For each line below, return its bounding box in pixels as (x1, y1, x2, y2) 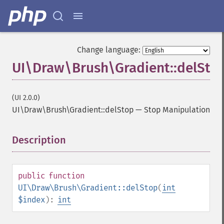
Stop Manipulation (144, 105, 210, 114)
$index (18, 195, 45, 204)
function (48, 171, 84, 180)
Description (12, 134, 66, 146)
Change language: (77, 45, 140, 54)
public (18, 171, 45, 180)
